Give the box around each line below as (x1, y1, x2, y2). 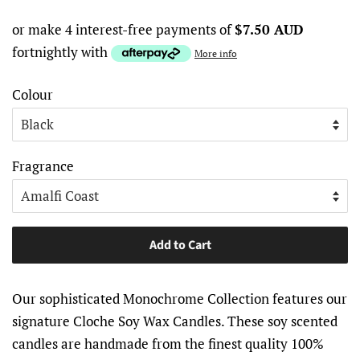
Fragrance (12, 157, 74, 176)
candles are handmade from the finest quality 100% (12, 334, 324, 354)
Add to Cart (149, 236, 211, 255)
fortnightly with (12, 43, 111, 62)
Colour (12, 85, 53, 104)
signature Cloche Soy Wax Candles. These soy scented (12, 312, 337, 331)
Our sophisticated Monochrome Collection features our (12, 289, 347, 309)
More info (194, 47, 237, 60)
